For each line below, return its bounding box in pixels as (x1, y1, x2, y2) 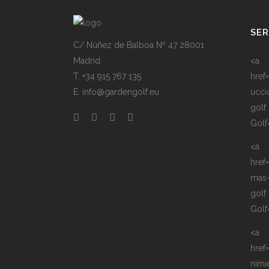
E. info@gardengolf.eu (73, 87, 159, 97)
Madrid (73, 56, 100, 65)
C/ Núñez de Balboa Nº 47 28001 (73, 40, 204, 50)
